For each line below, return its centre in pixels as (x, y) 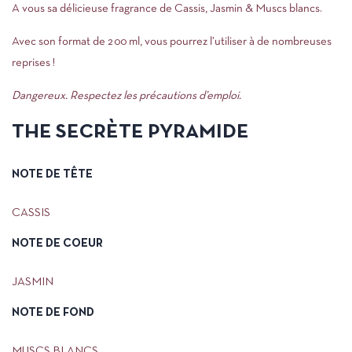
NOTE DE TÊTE (52, 174)
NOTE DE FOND (53, 313)
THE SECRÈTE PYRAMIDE (130, 132)
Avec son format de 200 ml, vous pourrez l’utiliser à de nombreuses (172, 42)
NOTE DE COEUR (57, 244)
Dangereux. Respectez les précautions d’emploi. (126, 96)
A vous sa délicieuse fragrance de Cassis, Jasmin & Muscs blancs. (167, 9)
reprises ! (33, 63)
